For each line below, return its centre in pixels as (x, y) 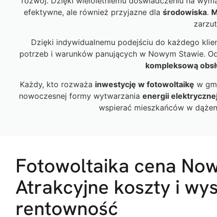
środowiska (185, 12)
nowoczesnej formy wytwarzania (81, 96)
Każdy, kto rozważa (57, 84)
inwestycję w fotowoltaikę (144, 84)
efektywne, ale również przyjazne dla (93, 12)
